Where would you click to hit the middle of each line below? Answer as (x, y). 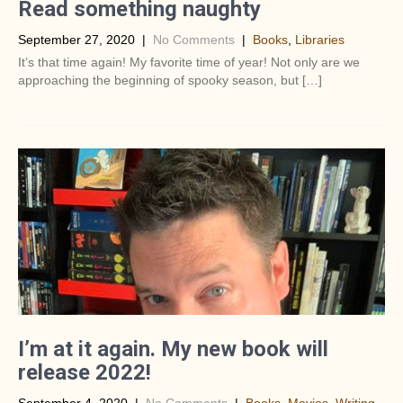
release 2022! (85, 372)
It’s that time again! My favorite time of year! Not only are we (189, 62)
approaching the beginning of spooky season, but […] (170, 80)
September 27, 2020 (76, 40)
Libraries (320, 40)
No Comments (194, 40)
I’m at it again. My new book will (173, 349)
